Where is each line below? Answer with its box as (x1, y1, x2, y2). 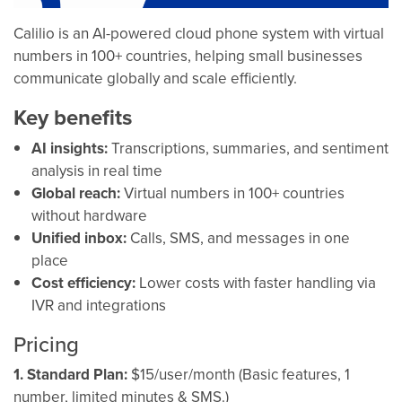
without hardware (31, 204, 147, 226)
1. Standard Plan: (13, 363, 127, 385)
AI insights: (31, 136, 108, 159)
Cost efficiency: (31, 271, 135, 293)
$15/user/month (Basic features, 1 (127, 363, 350, 385)
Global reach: (31, 181, 120, 204)
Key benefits (13, 100, 132, 133)
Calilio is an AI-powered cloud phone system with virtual (13, 22, 384, 44)
